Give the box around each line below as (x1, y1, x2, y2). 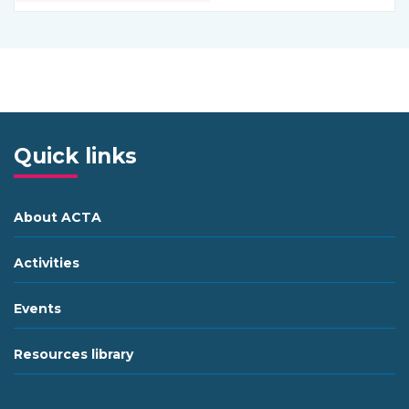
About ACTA (14, 209, 101, 226)
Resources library (14, 346, 133, 363)
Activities (14, 255, 79, 272)
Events (14, 300, 61, 318)
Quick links (14, 143, 137, 170)
